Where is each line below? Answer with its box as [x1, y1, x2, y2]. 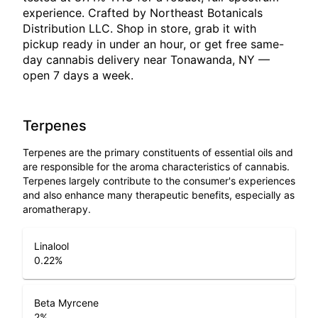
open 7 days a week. [23, 68, 133, 82]
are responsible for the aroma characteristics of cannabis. [23, 160, 290, 172]
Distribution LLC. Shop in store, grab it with [23, 21, 256, 35]
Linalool [34, 240, 69, 252]
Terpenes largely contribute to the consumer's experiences [23, 175, 295, 187]
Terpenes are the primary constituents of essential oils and [23, 146, 293, 158]
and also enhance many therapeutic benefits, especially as [23, 189, 295, 201]
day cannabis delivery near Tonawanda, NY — [23, 53, 270, 67]
